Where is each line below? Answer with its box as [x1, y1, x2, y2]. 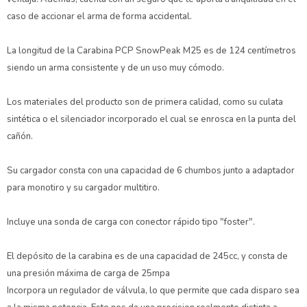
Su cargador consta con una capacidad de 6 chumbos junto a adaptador [7, 164, 295, 177]
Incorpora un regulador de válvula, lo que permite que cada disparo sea [7, 284, 299, 297]
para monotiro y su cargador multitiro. [7, 182, 160, 195]
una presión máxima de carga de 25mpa [7, 267, 170, 280]
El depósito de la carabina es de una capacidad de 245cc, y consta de [7, 250, 288, 263]
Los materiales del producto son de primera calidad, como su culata [7, 96, 283, 109]
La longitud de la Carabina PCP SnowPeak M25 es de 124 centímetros [7, 45, 296, 58]
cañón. [7, 130, 33, 143]
